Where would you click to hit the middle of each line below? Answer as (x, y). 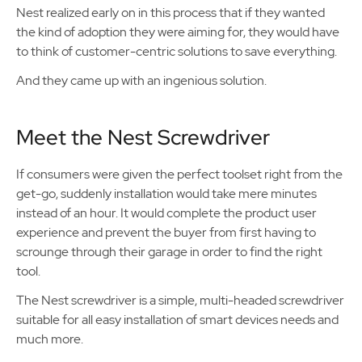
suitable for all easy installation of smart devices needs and (177, 320)
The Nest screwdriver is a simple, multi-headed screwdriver (180, 300)
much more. (50, 339)
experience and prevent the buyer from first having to (166, 232)
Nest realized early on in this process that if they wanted (170, 13)
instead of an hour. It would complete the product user (166, 213)
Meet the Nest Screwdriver (143, 137)
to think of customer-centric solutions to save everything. (177, 51)
